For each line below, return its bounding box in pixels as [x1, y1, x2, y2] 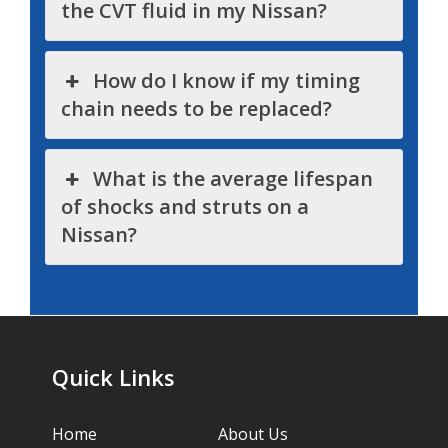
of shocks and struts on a [61, 193, 309, 221]
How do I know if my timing [93, 67, 361, 95]
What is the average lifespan [93, 165, 374, 193]
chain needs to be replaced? [61, 95, 332, 123]
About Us [217, 422, 288, 445]
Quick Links [52, 362, 176, 393]
